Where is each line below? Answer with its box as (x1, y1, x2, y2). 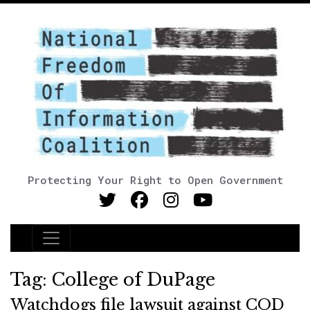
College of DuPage (52, 269, 215, 291)
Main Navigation (31, 237, 161, 256)
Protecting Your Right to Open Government (27, 173, 283, 187)
